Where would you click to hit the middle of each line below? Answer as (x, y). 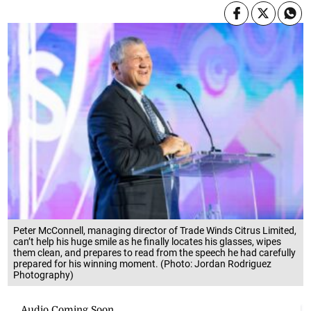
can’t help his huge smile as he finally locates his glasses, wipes (148, 242)
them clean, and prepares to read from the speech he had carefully (155, 253)
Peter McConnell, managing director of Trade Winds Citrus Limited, (155, 231)
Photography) (44, 275)
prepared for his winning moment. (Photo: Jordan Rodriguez (143, 264)
